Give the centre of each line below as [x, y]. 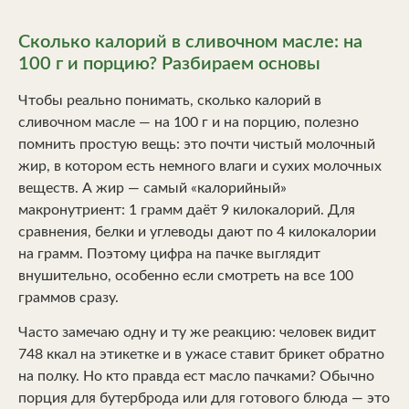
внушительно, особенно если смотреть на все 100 [186, 275]
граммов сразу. [68, 297]
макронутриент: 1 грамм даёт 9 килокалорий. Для [187, 210]
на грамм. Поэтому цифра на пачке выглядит [169, 253]
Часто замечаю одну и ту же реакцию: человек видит [197, 333]
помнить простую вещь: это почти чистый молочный [197, 144]
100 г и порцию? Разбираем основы [169, 63]
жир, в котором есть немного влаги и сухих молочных [200, 166]
